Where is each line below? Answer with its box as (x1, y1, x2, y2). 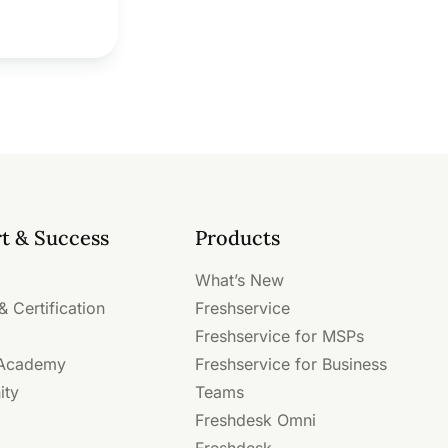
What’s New (194, 270, 284, 290)
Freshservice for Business (194, 354, 387, 374)
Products (194, 225, 280, 250)
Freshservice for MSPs (194, 326, 364, 346)
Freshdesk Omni (194, 410, 316, 430)
